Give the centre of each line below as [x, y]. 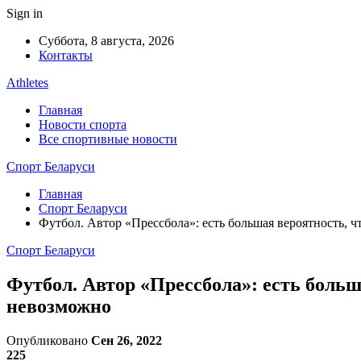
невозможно [64, 306]
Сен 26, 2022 [127, 340]
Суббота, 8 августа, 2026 [106, 41]
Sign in [25, 13]
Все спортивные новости [108, 139]
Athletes [27, 83]
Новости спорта [83, 124]
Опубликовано [49, 340]
